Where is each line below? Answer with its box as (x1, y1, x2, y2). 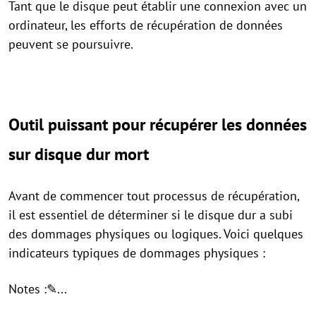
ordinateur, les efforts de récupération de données (8, 17, 283, 33)
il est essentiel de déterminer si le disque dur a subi (8, 207, 293, 223)
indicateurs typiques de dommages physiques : (8, 245, 265, 261)
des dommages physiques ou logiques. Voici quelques (8, 226, 303, 242)
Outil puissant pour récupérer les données (8, 114, 307, 135)
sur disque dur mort (8, 143, 149, 165)
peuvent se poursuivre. (8, 36, 133, 52)
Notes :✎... (8, 281, 67, 297)
